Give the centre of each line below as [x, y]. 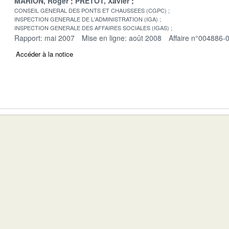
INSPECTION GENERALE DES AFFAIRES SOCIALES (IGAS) [92, 27]
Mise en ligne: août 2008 [122, 38]
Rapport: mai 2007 [44, 38]
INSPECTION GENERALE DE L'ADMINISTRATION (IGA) [86, 19]
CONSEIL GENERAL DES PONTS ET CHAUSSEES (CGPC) [90, 10]
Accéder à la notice [44, 54]
